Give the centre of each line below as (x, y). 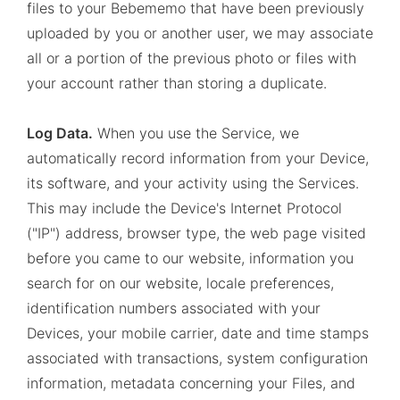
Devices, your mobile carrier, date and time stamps (198, 333)
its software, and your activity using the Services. (193, 183)
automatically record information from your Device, (198, 158)
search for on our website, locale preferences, (180, 283)
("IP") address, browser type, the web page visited (196, 233)
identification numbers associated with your (174, 308)
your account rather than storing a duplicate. (177, 83)
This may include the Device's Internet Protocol (184, 208)
